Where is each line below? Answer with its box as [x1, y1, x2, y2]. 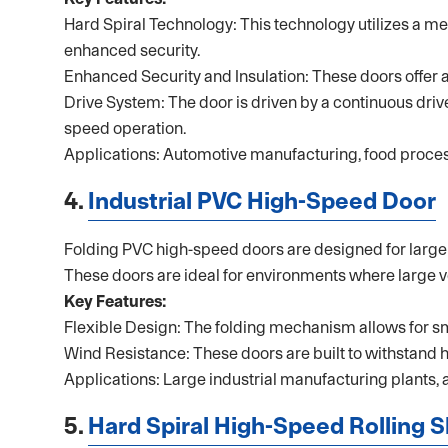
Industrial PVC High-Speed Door [87, 187, 436, 215]
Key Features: [63, 292, 166, 311]
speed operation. [63, 119, 186, 138]
